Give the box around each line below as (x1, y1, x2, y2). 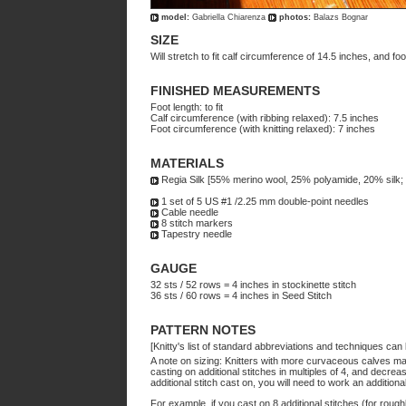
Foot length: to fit (150, 101, 223, 112)
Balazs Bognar (314, 13, 368, 22)
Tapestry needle (159, 228, 232, 239)
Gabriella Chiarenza (192, 13, 268, 22)
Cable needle (159, 207, 218, 217)
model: (161, 13, 192, 22)
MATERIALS (150, 156, 224, 170)
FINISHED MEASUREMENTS (150, 83, 320, 98)
